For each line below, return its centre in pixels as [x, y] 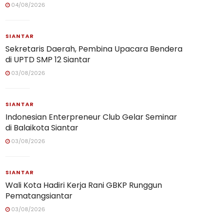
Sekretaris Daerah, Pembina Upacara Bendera [94, 49]
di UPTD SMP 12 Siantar [48, 60]
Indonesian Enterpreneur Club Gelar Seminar [91, 117]
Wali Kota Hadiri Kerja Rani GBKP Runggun [84, 185]
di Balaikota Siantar [42, 128]
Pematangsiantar [39, 196]
